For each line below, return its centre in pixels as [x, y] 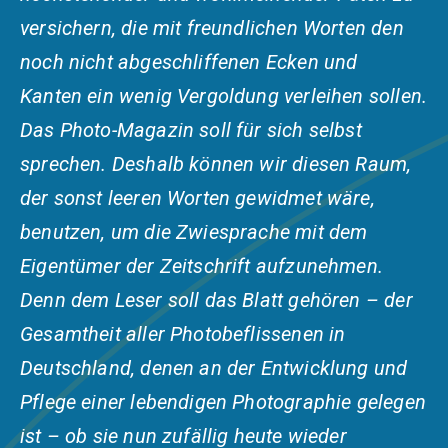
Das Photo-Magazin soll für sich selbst [191, 130]
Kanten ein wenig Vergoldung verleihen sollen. [224, 96]
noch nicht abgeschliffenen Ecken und [189, 62]
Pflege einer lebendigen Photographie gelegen [223, 402]
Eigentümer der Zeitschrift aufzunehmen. [202, 266]
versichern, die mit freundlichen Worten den [212, 28]
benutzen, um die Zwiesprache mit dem [194, 232]
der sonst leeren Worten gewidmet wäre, [197, 198]
